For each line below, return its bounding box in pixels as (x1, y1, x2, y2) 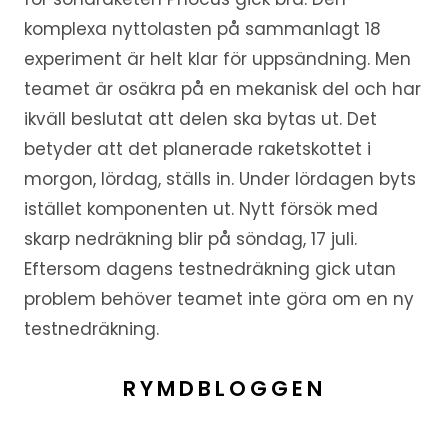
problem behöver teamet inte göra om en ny (23, 287, 414, 312)
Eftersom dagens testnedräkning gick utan (23, 257, 396, 282)
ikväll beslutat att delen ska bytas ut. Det (23, 107, 377, 132)
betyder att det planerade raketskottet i (23, 137, 371, 162)
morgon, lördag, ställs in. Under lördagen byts (23, 167, 416, 192)
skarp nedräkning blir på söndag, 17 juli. (23, 227, 357, 252)
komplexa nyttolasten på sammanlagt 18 (23, 17, 381, 42)
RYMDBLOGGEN (122, 374, 326, 404)
